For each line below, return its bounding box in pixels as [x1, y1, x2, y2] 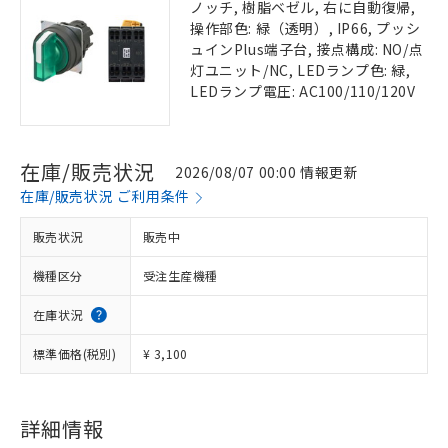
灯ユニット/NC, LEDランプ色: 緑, [190, 60, 411, 80]
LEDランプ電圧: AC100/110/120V [190, 81, 416, 101]
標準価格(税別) [33, 345, 117, 362]
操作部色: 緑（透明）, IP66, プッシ [190, 18, 421, 38]
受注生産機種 [143, 267, 218, 284]
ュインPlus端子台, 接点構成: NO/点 [190, 39, 424, 59]
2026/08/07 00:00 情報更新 [175, 161, 359, 182]
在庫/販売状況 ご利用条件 [20, 186, 190, 206]
